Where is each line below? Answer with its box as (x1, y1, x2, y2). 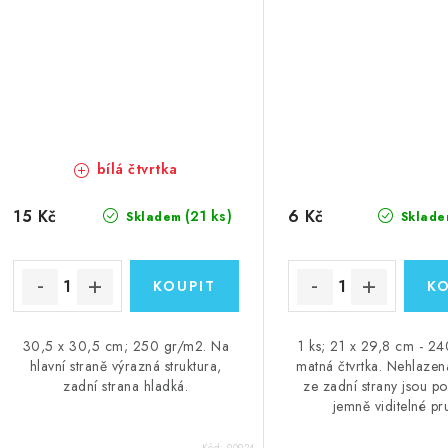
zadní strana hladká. (63, 376, 189, 397)
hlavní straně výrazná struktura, (29, 356, 222, 377)
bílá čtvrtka (92, 159, 178, 180)
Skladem (121, 208, 182, 227)
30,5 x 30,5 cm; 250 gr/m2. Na (22, 336, 230, 357)
